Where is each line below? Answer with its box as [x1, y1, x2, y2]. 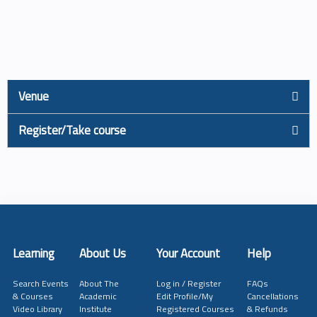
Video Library [12, 301, 62, 316]
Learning [12, 243, 54, 263]
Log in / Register [156, 276, 221, 290]
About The [79, 276, 119, 290]
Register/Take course [18, 120, 126, 139]
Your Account [156, 243, 220, 263]
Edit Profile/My [156, 289, 213, 303]
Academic [79, 289, 117, 303]
